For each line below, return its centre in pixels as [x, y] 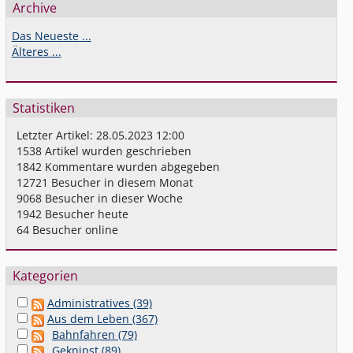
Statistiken [43, 108]
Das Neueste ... [51, 35]
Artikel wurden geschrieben [117, 151]
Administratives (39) [99, 303]
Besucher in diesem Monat [121, 183]
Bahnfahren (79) [94, 335]
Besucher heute [85, 214]
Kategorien [45, 276]
